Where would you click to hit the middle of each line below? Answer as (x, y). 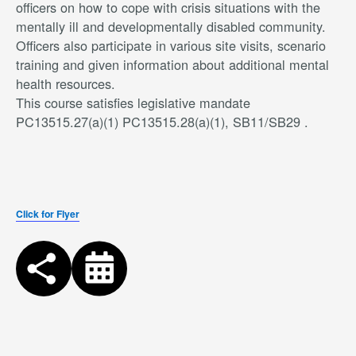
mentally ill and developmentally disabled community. (171, 27)
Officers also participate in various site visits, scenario (171, 46)
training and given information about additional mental (172, 65)
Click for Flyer (48, 214)
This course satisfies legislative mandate (133, 103)
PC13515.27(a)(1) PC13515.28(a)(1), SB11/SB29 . (162, 122)
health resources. (66, 84)
